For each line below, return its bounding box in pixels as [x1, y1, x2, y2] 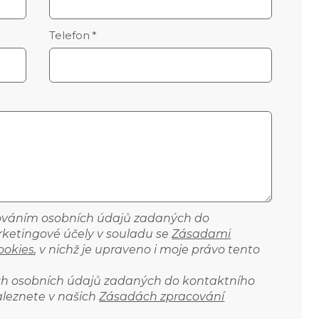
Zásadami [172, 226, 231, 241]
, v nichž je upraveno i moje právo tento [34, 242, 261, 256]
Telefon [48, 28, 90, 43]
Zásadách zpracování [99, 289, 225, 303]
